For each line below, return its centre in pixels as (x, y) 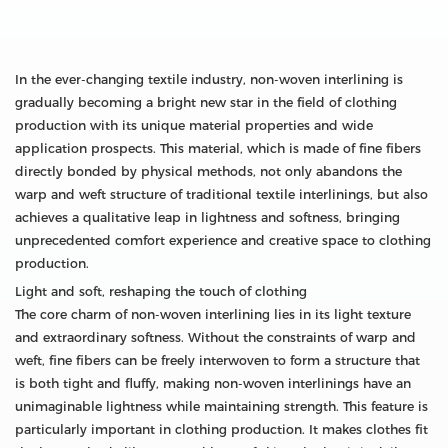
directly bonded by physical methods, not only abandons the (208, 171)
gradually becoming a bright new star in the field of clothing (206, 102)
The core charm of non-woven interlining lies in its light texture (213, 314)
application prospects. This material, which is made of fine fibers (218, 148)
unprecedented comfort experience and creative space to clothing (223, 240)
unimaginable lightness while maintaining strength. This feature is (221, 406)
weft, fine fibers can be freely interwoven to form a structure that (217, 360)
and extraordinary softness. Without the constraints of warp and (215, 337)
